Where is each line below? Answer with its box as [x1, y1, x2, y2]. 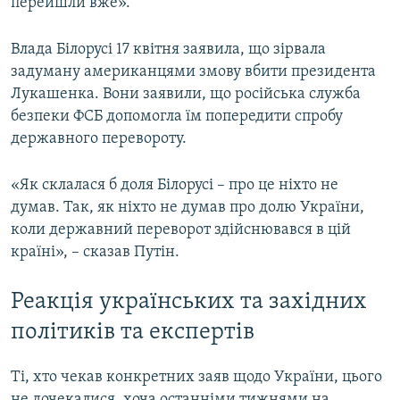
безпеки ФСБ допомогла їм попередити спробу [11, 107, 343, 125]
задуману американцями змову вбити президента [11, 62, 376, 80]
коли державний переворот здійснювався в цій [11, 221, 351, 238]
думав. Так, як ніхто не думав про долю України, [11, 198, 364, 216]
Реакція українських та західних [11, 289, 367, 314]
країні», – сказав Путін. [11, 243, 179, 261]
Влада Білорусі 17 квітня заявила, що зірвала [11, 40, 326, 58]
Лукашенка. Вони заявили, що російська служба [11, 85, 361, 103]
